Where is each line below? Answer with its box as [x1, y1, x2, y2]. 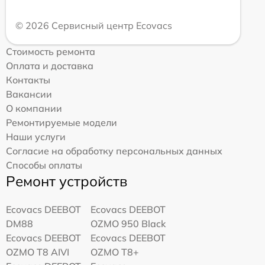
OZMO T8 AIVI [6, 245, 69, 258]
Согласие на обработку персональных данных [6, 144, 222, 157]
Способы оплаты [6, 159, 82, 171]
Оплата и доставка [6, 59, 93, 72]
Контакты [6, 73, 50, 86]
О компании [6, 102, 62, 114]
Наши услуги [6, 130, 66, 143]
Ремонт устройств [6, 172, 127, 190]
